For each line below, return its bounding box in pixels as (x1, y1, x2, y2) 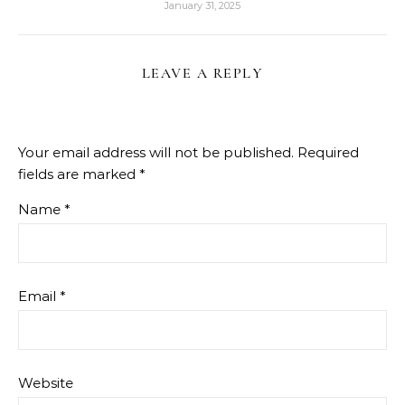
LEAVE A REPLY (141, 64, 264, 83)
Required (297, 144, 359, 162)
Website (18, 374, 73, 392)
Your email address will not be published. (18, 144, 294, 162)
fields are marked (18, 165, 139, 184)
